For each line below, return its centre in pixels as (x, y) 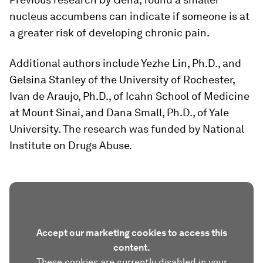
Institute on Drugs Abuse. (71, 146)
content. (131, 248)
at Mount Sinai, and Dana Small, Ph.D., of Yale (119, 113)
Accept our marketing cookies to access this (131, 233)
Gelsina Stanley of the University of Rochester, (122, 80)
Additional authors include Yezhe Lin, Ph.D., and (125, 63)
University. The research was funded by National (127, 129)
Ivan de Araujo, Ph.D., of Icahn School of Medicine (129, 96)
